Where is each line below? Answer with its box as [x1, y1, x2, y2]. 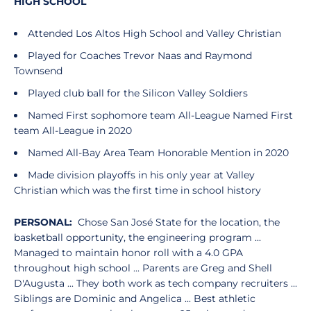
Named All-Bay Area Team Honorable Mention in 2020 [28, 146, 292, 159]
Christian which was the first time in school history [14, 184, 267, 196]
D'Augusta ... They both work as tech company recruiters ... [14, 277, 297, 289]
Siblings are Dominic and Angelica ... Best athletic [14, 292, 255, 305]
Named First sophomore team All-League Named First [28, 109, 293, 121]
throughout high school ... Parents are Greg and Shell [14, 262, 272, 274]
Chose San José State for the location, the [72, 216, 280, 228]
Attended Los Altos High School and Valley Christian [28, 27, 284, 40]
